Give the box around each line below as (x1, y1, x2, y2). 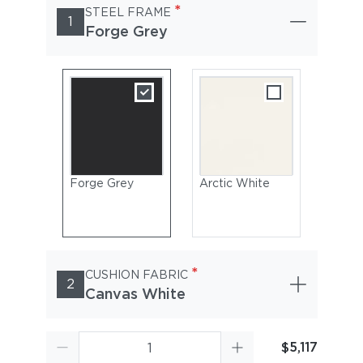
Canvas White (84, 285, 186, 302)
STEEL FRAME (84, 6, 171, 19)
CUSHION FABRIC (84, 268, 188, 281)
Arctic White (199, 177, 270, 190)
